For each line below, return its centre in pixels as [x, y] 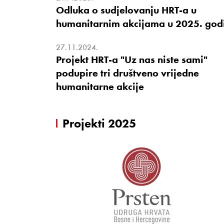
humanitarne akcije [100, 86]
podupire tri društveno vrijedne [127, 73]
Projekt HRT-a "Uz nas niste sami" [132, 59]
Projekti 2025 [99, 123]
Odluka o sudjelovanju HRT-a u [126, 10]
